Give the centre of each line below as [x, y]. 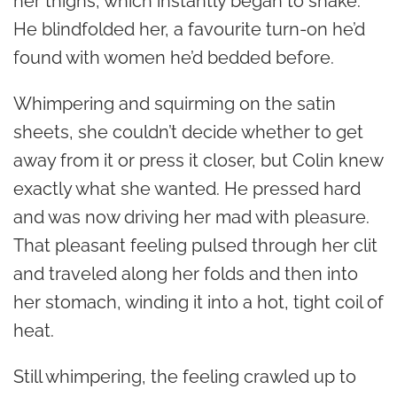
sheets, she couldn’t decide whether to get [188, 132]
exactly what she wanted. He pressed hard [187, 188]
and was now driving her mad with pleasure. [191, 217]
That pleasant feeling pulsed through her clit [195, 245]
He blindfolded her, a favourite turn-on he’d [189, 29]
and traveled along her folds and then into [186, 273]
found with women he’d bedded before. [174, 57]
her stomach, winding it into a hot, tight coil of [198, 302]
